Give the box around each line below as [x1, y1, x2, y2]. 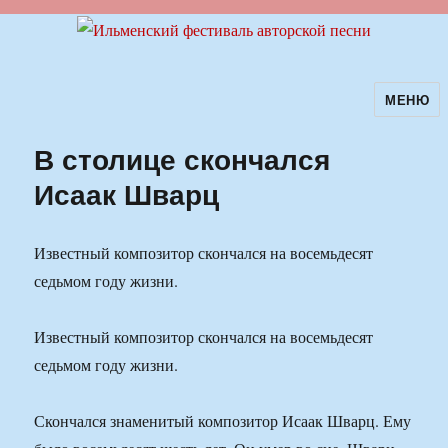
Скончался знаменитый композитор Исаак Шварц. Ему [34, 410, 412, 432]
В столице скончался [34, 138, 331, 180]
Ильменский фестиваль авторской [7, 96, 409, 130]
